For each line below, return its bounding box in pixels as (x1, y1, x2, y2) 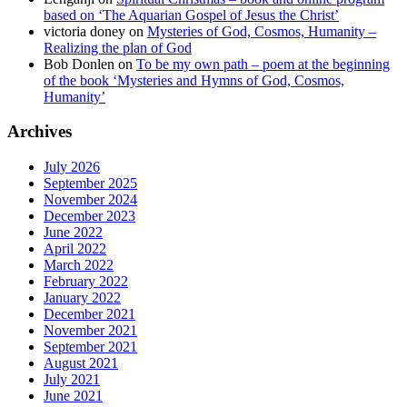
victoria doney (44, 23, 125, 39)
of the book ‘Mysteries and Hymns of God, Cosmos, (44, 72, 344, 88)
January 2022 (44, 290, 121, 306)
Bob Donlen (44, 55, 114, 72)
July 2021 (44, 372, 100, 388)
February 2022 (44, 273, 128, 290)
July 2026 (44, 159, 100, 175)
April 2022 (44, 241, 106, 257)
